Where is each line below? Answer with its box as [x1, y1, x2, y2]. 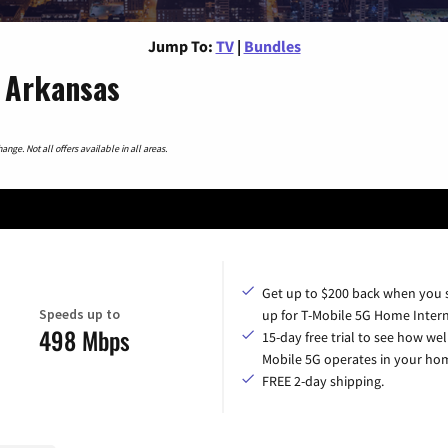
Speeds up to [39, 305, 120, 324]
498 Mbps [39, 322, 130, 359]
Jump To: [147, 35, 213, 56]
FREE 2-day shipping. [262, 371, 384, 390]
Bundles [243, 35, 301, 56]
